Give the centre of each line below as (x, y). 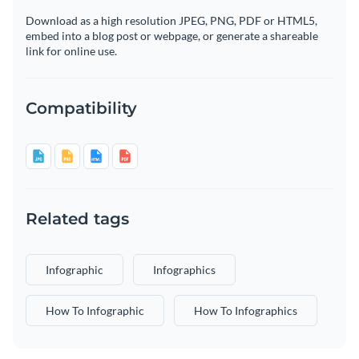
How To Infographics (246, 311)
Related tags (77, 219)
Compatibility (81, 109)
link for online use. (71, 51)
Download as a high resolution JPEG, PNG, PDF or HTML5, (171, 21)
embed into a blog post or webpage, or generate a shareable (172, 36)
